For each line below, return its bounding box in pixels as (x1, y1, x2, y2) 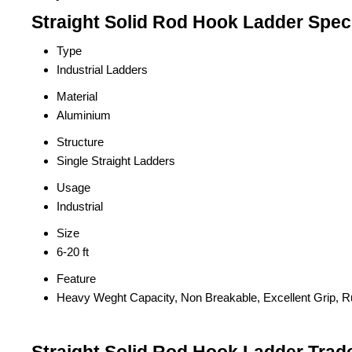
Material (57, 90, 97, 104)
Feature (57, 272, 96, 286)
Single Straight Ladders (57, 154, 175, 168)
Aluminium (57, 108, 111, 123)
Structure (57, 135, 104, 149)
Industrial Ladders (57, 63, 148, 77)
